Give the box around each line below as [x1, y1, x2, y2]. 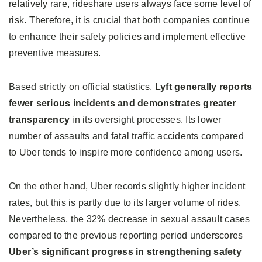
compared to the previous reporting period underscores [9, 230, 243, 241]
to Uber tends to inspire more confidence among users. [9, 147, 243, 158]
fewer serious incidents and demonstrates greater [9, 98, 236, 109]
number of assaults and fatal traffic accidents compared [9, 131, 244, 142]
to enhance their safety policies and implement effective [9, 32, 246, 42]
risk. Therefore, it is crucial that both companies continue [9, 15, 250, 26]
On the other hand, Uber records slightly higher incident [9, 181, 245, 192]
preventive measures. [9, 48, 101, 58]
